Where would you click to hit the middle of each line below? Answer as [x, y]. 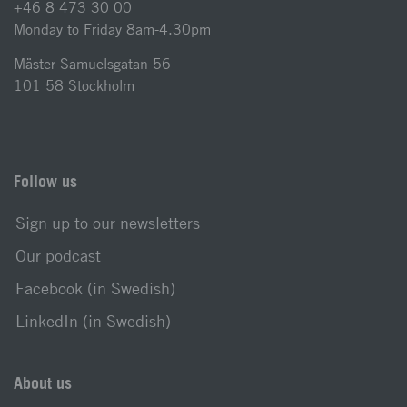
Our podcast [58, 256]
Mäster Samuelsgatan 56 [92, 64]
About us [43, 383]
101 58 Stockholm [74, 86]
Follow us [45, 181]
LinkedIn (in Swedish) [93, 321]
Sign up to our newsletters [108, 223]
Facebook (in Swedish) [95, 288]
